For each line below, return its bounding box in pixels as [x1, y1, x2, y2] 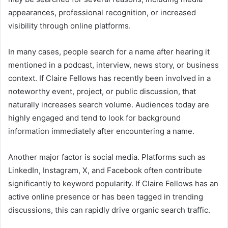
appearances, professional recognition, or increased [8, 7, 196, 17]
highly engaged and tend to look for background [8, 112, 181, 123]
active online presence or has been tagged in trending [8, 191, 203, 202]
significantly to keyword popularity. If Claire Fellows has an [8, 178, 218, 188]
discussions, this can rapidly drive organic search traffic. [8, 205, 210, 215]
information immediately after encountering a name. [8, 126, 194, 136]
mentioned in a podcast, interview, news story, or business [8, 60, 219, 70]
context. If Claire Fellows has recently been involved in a [8, 73, 211, 83]
